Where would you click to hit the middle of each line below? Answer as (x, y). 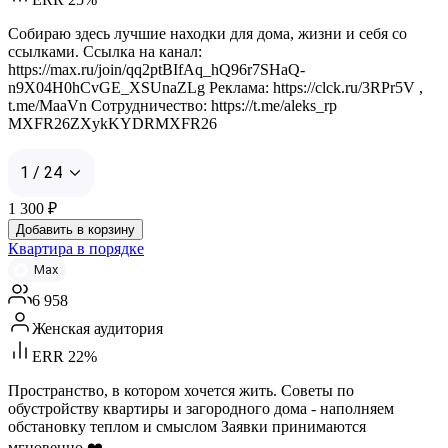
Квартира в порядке (76, 248)
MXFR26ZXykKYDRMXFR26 (112, 123)
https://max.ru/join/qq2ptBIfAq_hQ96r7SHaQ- (156, 69)
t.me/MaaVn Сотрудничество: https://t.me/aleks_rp (172, 105)
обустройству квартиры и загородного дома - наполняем (201, 408)
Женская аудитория (97, 328)
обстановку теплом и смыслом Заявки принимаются (187, 426)
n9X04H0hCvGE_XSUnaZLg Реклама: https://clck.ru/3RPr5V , (215, 87)
